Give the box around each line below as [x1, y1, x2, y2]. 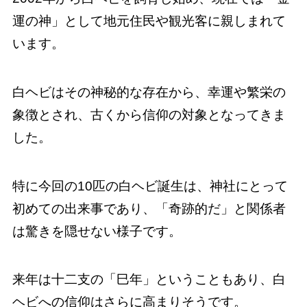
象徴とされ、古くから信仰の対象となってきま [12, 107, 286, 122]
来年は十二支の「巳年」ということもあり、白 [12, 272, 286, 287]
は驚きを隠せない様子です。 [12, 223, 182, 238]
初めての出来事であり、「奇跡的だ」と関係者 [12, 201, 286, 216]
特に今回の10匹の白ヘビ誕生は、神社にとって [12, 178, 288, 193]
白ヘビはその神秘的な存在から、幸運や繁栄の [12, 84, 286, 99]
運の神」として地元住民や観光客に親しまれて [12, 14, 286, 29]
